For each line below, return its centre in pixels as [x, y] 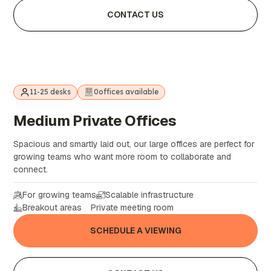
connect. [31, 169]
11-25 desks [51, 92]
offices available [129, 92]
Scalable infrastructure [150, 194]
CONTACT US [135, 15]
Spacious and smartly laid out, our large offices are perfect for [134, 144]
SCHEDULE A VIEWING [135, 230]
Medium [43, 120]
